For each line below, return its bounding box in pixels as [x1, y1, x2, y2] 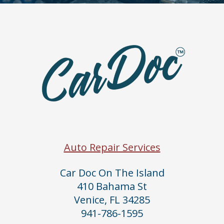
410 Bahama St [77, 179, 147, 193]
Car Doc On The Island [59, 165, 164, 179]
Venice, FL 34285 [74, 192, 150, 206]
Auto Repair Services [63, 140, 160, 154]
